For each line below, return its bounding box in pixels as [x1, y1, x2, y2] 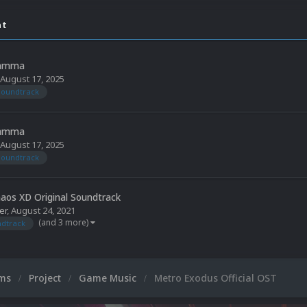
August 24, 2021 [11, 204, 75, 217]
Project [29, 271, 64, 285]
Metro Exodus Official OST [154, 271, 277, 285]
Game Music [79, 271, 139, 285]
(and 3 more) [38, 216, 90, 228]
